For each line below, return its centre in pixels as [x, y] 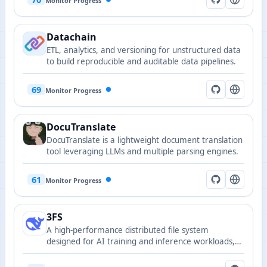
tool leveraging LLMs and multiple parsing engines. [142, 151]
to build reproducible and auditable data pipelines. [141, 61]
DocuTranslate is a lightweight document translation [145, 140]
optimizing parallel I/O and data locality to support [142, 253]
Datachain [72, 37]
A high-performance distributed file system [128, 230]
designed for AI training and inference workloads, [141, 241]
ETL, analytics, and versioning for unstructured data [144, 50]
